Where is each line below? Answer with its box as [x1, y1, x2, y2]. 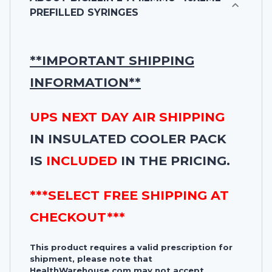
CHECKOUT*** [30, 209, 125, 225]
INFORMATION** [30, 74, 141, 90]
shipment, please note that [30, 253, 152, 263]
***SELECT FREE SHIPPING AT [30, 187, 229, 203]
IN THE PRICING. [117, 152, 230, 168]
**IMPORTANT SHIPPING [30, 52, 194, 68]
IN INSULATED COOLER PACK [30, 131, 226, 146]
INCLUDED [46, 152, 117, 168]
